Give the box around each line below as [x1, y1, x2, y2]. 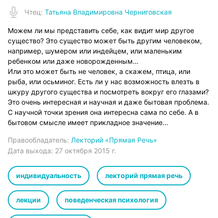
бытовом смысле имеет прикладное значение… [8, 118, 168, 127]
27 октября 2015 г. [55, 146, 116, 155]
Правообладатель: [8, 136, 69, 144]
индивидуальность [16, 171, 81, 180]
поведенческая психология [65, 196, 158, 204]
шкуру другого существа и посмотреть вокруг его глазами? [8, 88, 209, 96]
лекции [16, 196, 41, 204]
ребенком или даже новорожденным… [8, 57, 139, 65]
